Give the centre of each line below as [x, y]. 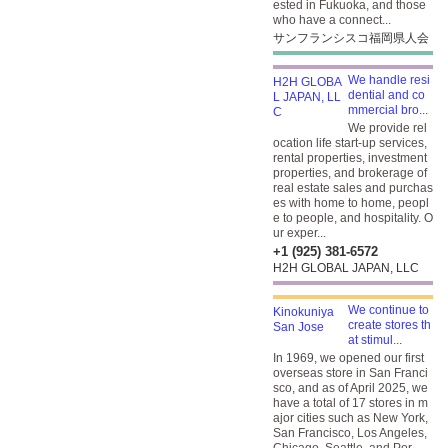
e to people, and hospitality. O [353, 218]
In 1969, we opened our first [348, 358]
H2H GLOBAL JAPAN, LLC [346, 268]
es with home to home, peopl [351, 203]
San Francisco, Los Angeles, [350, 433]
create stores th [389, 325]
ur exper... [299, 233]
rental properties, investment [350, 158]
